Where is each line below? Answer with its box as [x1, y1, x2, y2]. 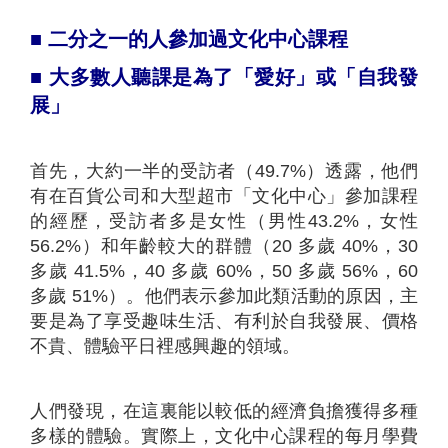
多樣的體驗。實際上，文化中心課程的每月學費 [30, 425, 418, 446]
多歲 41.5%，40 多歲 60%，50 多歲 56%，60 [30, 260, 418, 281]
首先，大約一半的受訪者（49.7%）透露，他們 [30, 160, 418, 181]
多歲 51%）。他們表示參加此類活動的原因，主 [30, 285, 418, 306]
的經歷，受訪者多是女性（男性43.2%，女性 [30, 210, 418, 231]
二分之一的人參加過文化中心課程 [48, 27, 348, 50]
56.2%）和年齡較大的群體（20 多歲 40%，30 [30, 235, 418, 256]
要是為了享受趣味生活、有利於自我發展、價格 [30, 310, 418, 331]
